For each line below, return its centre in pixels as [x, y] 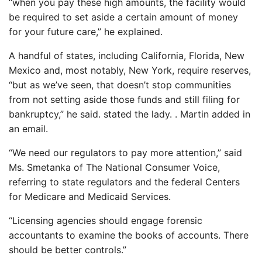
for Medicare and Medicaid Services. [90, 196]
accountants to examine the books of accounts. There [129, 235]
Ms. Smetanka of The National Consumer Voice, [114, 167]
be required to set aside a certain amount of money [123, 17]
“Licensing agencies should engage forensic [106, 220]
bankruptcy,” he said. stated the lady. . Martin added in [130, 114]
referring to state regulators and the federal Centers [124, 182]
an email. [28, 129]
